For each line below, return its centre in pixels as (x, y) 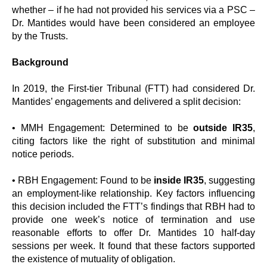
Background (40, 62)
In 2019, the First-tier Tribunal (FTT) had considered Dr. (133, 89)
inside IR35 (178, 180)
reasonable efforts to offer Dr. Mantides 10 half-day (133, 233)
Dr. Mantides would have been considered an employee (133, 23)
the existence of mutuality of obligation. (94, 259)
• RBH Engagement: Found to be (83, 180)
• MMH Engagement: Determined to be (103, 128)
